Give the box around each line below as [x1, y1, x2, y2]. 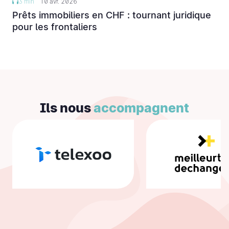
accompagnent [94, 100, 189, 116]
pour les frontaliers [12, 21, 97, 33]
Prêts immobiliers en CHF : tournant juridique [12, 10, 211, 21]
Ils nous [40, 100, 94, 116]
